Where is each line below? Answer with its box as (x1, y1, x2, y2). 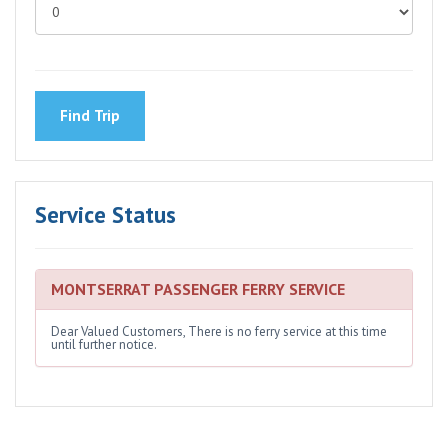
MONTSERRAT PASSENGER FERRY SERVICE (51, 279, 345, 300)
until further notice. (51, 336, 157, 354)
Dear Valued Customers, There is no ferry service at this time (51, 323, 387, 341)
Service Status (35, 200, 176, 230)
